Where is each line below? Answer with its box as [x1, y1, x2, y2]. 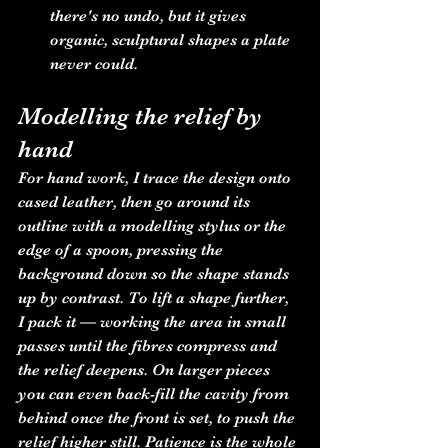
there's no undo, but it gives [50, 7, 250, 25]
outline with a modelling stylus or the [18, 217, 290, 235]
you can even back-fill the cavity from [18, 385, 293, 403]
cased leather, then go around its [18, 193, 254, 211]
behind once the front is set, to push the [18, 409, 299, 427]
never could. [50, 55, 138, 73]
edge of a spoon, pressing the [18, 241, 227, 259]
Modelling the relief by [18, 102, 268, 130]
